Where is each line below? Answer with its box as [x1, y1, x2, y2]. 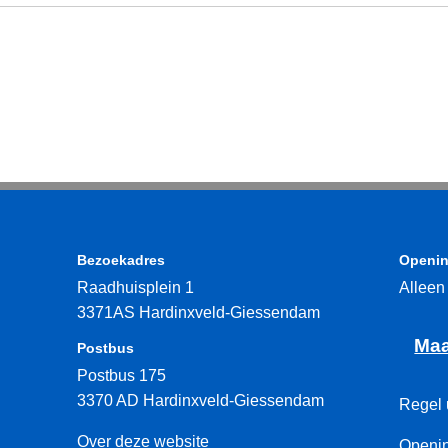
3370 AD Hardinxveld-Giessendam [76, 392, 324, 410]
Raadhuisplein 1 [76, 279, 194, 297]
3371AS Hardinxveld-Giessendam [76, 304, 320, 322]
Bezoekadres [76, 252, 165, 269]
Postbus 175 [76, 367, 166, 385]
